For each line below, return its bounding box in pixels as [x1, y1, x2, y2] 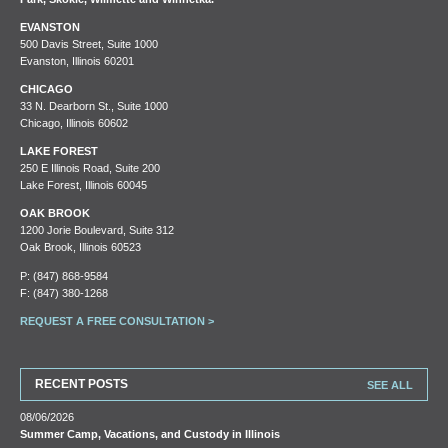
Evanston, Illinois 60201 [20, 52, 135, 68]
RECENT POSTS [35, 375, 129, 392]
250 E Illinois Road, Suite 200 [20, 160, 161, 176]
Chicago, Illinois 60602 [20, 115, 129, 131]
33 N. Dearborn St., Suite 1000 [20, 98, 169, 114]
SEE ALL [366, 377, 413, 392]
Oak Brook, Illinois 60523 [20, 239, 142, 255]
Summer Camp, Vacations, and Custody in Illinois [20, 426, 281, 441]
